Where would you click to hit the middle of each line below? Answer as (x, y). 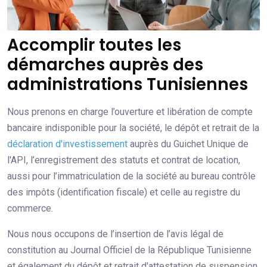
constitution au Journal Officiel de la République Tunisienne (129, 250)
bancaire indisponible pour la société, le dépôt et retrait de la (133, 128)
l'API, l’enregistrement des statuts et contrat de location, (124, 160)
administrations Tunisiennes (128, 85)
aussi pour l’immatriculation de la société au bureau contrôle (131, 176)
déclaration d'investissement (67, 144)
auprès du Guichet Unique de (188, 144)
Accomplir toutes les (94, 45)
